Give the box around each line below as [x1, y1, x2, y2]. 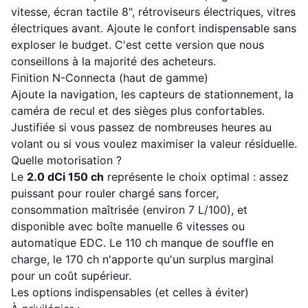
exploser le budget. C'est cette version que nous [11, 38, 264, 52]
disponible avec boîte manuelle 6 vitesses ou [11, 219, 245, 233]
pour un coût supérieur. [11, 269, 131, 283]
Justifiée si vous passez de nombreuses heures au [11, 120, 272, 134]
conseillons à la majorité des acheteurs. [11, 54, 216, 68]
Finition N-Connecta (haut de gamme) [11, 71, 208, 85]
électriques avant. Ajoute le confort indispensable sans [11, 21, 296, 35]
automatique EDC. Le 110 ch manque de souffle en [11, 236, 274, 250]
